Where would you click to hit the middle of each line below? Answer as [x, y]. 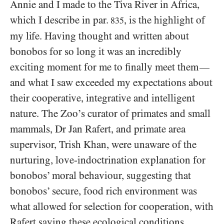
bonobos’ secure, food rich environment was [103, 191]
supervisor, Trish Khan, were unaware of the [103, 144]
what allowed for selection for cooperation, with [112, 206]
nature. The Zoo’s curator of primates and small [110, 113]
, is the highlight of [164, 20]
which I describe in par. [59, 20]
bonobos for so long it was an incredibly [96, 51]
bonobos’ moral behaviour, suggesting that [100, 175]
